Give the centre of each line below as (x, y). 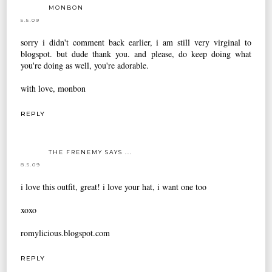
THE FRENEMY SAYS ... (91, 152)
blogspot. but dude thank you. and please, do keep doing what (136, 53)
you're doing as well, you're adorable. (85, 65)
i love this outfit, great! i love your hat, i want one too (114, 186)
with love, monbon (53, 88)
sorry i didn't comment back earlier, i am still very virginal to (136, 42)
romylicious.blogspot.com (66, 233)
